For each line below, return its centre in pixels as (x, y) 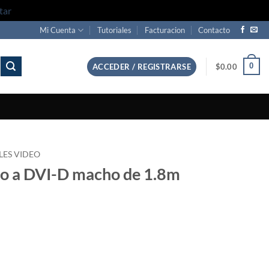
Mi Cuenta (58, 30)
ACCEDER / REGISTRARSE (142, 66)
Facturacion (165, 30)
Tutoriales (114, 30)
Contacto (214, 30)
